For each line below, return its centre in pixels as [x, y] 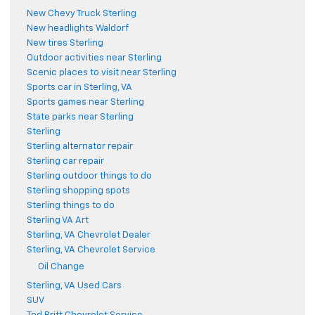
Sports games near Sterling [85, 103]
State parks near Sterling [80, 117]
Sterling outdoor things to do [89, 176]
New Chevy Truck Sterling [82, 14]
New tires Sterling [65, 44]
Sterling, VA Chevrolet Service [91, 250]
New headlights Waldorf [78, 29]
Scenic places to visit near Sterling [102, 73]
